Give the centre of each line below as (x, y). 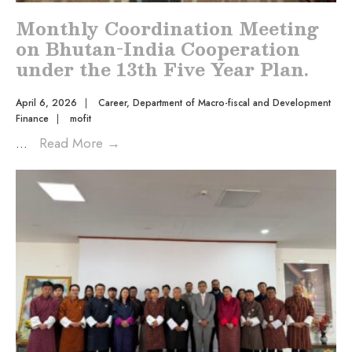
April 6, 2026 (46, 103)
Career (112, 103)
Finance (32, 118)
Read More (73, 143)
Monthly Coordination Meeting (167, 27)
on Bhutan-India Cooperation (158, 48)
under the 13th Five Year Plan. (162, 68)
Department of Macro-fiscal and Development (232, 103)
